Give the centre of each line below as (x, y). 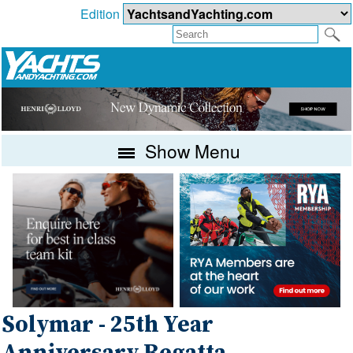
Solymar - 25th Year (108, 325)
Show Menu (191, 150)
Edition (101, 14)
